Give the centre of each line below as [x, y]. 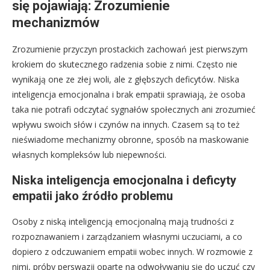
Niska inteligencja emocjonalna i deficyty [124, 181]
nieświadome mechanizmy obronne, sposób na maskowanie [130, 140]
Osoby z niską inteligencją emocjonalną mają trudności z [123, 222]
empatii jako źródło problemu [93, 196]
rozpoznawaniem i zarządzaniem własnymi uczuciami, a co [127, 237]
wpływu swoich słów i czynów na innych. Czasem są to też [126, 125]
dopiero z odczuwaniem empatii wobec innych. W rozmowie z [132, 252]
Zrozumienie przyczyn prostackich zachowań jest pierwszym [130, 49]
